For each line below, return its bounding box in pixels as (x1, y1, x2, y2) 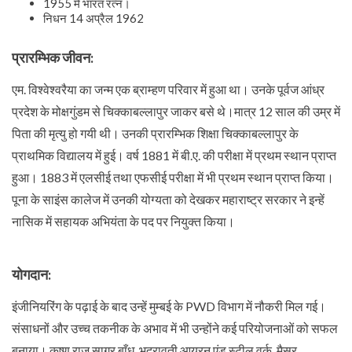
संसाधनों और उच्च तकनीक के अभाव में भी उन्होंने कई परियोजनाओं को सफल (12, 321, 338, 336)
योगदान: (12, 266, 51, 284)
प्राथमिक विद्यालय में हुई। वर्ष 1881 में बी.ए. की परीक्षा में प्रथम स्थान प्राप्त (12, 148, 336, 163)
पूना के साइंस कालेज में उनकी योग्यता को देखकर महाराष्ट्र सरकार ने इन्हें (12, 192, 324, 207)
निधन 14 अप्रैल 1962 (43, 11, 144, 26)
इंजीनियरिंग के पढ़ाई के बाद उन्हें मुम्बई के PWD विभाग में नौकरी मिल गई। (12, 299, 326, 314)
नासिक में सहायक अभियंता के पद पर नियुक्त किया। (12, 214, 235, 229)
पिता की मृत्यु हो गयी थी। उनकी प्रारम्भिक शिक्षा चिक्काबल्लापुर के (12, 126, 299, 141)
